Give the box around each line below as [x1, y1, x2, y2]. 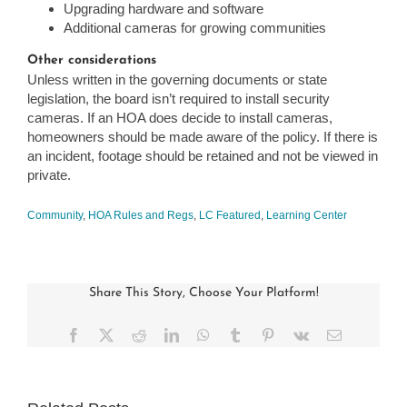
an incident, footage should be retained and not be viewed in [27, 148, 378, 164]
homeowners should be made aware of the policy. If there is [27, 129, 378, 145]
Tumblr [241, 327, 283, 342]
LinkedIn [177, 327, 231, 342]
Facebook [79, 327, 136, 342]
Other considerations [27, 54, 156, 68]
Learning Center [266, 209, 347, 223]
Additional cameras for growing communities [64, 20, 326, 36]
